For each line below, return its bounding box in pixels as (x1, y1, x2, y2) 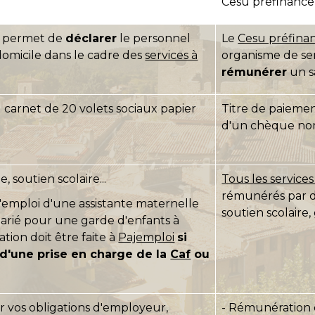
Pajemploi (118, 230, 175, 244)
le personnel (117, 31, 191, 45)
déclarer (65, 31, 117, 45)
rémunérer (221, 65, 288, 79)
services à (145, 48, 198, 62)
